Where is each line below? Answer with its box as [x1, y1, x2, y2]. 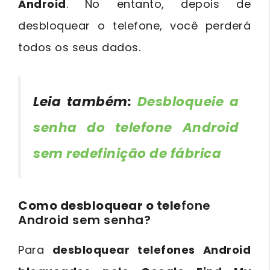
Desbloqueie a [137, 92, 239, 111]
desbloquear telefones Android [52, 242, 251, 257]
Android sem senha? [18, 211, 151, 228]
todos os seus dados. [18, 40, 140, 55]
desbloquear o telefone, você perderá [18, 18, 251, 34]
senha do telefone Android [33, 118, 239, 137]
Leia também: [33, 92, 137, 111]
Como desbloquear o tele [18, 196, 181, 214]
